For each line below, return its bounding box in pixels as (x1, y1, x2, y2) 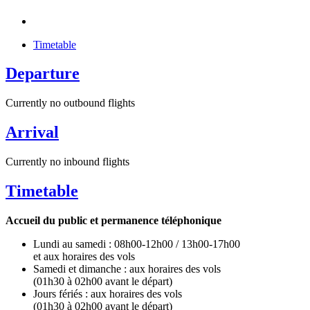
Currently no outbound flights (6, 97, 135, 109)
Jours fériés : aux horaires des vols (33, 288, 182, 300)
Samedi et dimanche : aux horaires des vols (33, 263, 221, 275)
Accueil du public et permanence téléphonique (6, 215, 221, 226)
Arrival (6, 123, 59, 142)
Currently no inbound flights (6, 156, 129, 168)
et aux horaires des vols (33, 250, 135, 262)
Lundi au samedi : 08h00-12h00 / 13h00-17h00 (33, 238, 240, 250)
